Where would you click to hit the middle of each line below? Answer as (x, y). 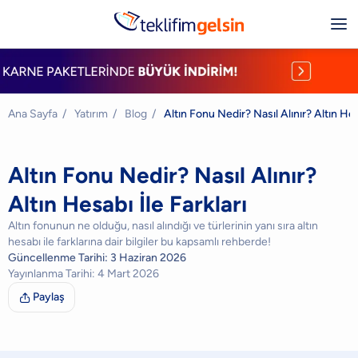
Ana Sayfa (33, 114)
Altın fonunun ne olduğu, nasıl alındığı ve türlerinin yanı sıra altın (163, 226)
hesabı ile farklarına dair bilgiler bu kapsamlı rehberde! (139, 242)
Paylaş (49, 297)
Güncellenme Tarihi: (59, 258)
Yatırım (91, 114)
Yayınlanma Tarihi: (53, 274)
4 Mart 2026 (128, 274)
